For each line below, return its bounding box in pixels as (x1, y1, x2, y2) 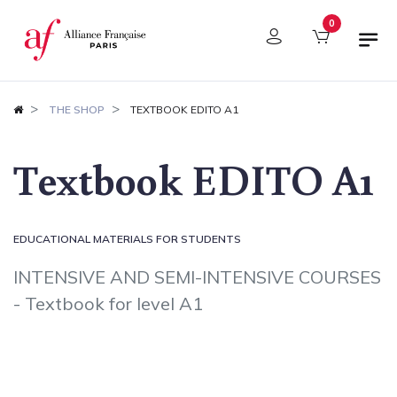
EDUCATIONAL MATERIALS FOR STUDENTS (13, 231, 241, 245)
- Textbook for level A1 (13, 292, 203, 315)
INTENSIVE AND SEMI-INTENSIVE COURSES (13, 265, 381, 288)
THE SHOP (49, 102, 105, 116)
